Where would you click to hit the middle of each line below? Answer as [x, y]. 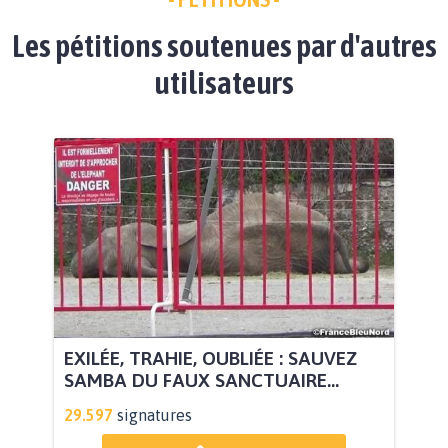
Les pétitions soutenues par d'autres [224, 45]
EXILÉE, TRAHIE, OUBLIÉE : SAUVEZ [210, 358]
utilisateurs [224, 82]
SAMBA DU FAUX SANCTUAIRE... [201, 380]
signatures [154, 415]
